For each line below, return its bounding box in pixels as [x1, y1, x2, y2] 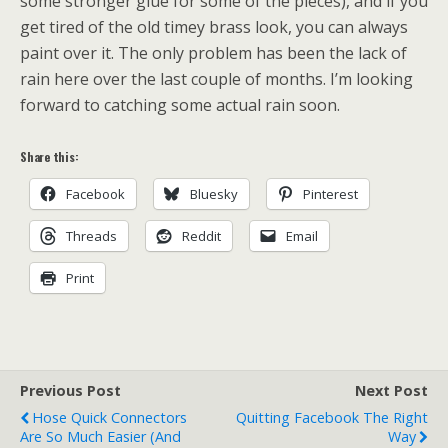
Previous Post [20, 380, 121, 400]
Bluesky [190, 184, 238, 203]
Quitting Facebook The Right [236, 407, 428, 427]
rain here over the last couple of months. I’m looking [20, 67, 413, 90]
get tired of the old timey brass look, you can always [20, 15, 408, 38]
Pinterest [303, 184, 358, 203]
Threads [66, 226, 117, 245]
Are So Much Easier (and [20, 426, 181, 446]
